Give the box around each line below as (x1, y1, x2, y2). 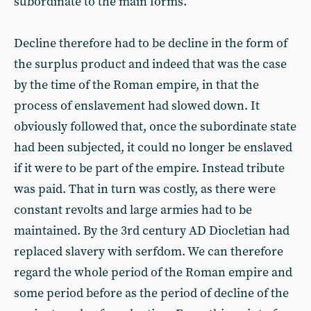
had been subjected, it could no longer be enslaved (14, 140, 292, 155)
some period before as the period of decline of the (14, 285, 289, 301)
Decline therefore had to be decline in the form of (14, 35, 287, 51)
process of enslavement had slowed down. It (14, 98, 260, 114)
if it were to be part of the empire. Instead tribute (14, 160, 285, 176)
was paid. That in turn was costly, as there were (14, 181, 276, 197)
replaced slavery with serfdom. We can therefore (14, 244, 283, 260)
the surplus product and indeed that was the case (14, 56, 287, 72)
